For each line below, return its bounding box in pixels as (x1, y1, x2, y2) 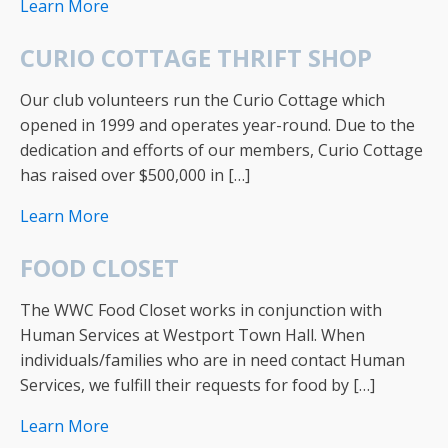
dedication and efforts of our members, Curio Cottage (20, 139, 423, 161)
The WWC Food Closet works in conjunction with (20, 299, 382, 321)
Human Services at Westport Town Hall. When (20, 324, 365, 346)
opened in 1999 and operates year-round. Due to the (20, 114, 415, 136)
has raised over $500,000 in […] (20, 164, 250, 186)
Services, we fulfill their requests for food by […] (20, 374, 375, 396)
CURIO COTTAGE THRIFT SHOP (20, 41, 372, 74)
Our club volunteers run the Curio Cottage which (20, 89, 385, 111)
